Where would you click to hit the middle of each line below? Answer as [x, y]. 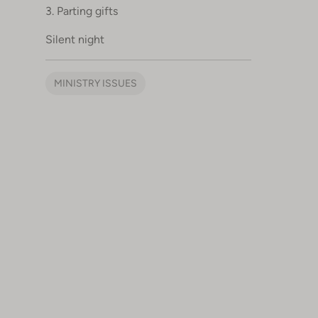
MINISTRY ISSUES [95, 83]
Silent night [75, 39]
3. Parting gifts [82, 11]
